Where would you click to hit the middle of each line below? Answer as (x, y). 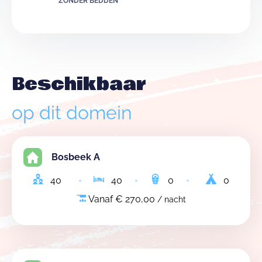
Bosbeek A (76, 157)
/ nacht (171, 199)
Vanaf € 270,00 (121, 199)
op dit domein (72, 113)
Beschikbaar (79, 85)
